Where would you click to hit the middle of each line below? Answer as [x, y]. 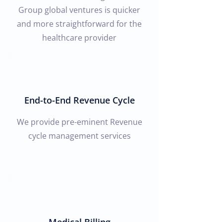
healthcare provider [79, 38]
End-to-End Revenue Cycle [79, 100]
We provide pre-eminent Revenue [79, 122]
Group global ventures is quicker [79, 10]
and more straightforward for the [79, 24]
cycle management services [79, 136]
